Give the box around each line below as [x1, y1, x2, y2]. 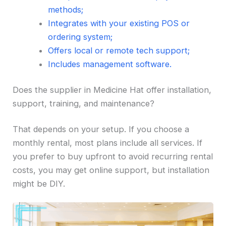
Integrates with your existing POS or [47, 18, 190, 28]
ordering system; [47, 31, 112, 42]
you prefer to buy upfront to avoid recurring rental [13, 151, 213, 161]
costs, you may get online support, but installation [13, 164, 210, 175]
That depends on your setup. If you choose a [13, 124, 190, 134]
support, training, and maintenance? [13, 98, 155, 109]
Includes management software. [47, 59, 172, 69]
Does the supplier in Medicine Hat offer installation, [13, 85, 212, 95]
